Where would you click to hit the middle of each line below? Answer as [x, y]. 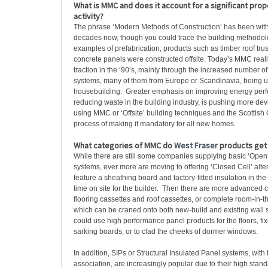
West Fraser [196, 145]
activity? [89, 16]
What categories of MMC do [124, 145]
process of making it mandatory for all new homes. [155, 124]
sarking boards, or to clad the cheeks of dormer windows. [166, 232]
